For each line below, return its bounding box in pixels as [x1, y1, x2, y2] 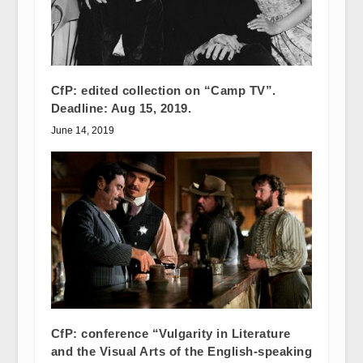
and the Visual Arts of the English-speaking [50, 344, 313, 359]
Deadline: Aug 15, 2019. [50, 101, 192, 116]
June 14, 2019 [50, 125, 114, 137]
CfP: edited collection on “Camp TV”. [50, 83, 276, 98]
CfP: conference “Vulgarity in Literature [50, 327, 291, 341]
